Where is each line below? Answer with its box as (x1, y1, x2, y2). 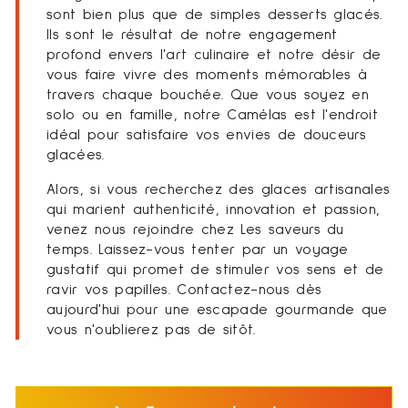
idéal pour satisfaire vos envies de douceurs (46, 127, 367, 142)
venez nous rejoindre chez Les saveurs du (46, 221, 344, 237)
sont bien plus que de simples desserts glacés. (46, 6, 382, 22)
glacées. (46, 147, 105, 162)
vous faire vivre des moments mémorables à (46, 66, 368, 82)
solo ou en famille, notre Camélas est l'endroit (46, 107, 379, 122)
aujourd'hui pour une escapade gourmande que (46, 301, 388, 317)
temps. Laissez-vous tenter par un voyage (46, 241, 349, 257)
